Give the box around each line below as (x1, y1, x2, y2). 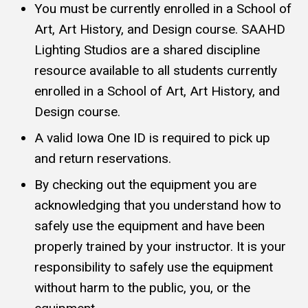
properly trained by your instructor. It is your (34, 239, 286, 255)
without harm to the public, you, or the (34, 280, 250, 296)
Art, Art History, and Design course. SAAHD (34, 21, 285, 38)
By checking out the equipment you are (34, 177, 256, 193)
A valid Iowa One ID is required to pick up (34, 130, 270, 146)
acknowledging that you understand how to (34, 197, 281, 214)
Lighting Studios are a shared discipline (34, 42, 260, 58)
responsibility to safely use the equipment (34, 259, 273, 276)
